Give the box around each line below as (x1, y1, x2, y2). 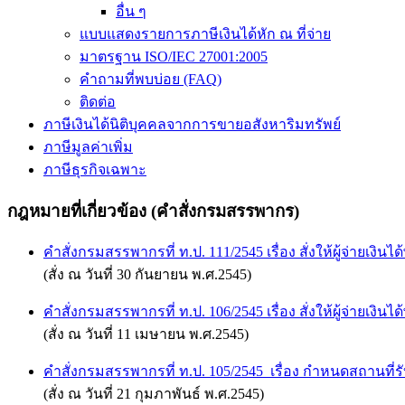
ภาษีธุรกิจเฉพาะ (43, 162, 146, 177)
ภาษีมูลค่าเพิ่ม (43, 139, 133, 155)
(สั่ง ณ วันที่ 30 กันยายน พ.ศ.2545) (43, 267, 251, 283)
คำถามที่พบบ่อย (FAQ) (80, 71, 221, 87)
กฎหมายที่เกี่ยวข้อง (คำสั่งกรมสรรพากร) (7, 201, 299, 221)
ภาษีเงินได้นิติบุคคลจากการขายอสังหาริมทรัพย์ (43, 117, 341, 132)
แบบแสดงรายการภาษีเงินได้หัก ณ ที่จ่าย (80, 26, 331, 42)
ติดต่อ (80, 94, 116, 109)
